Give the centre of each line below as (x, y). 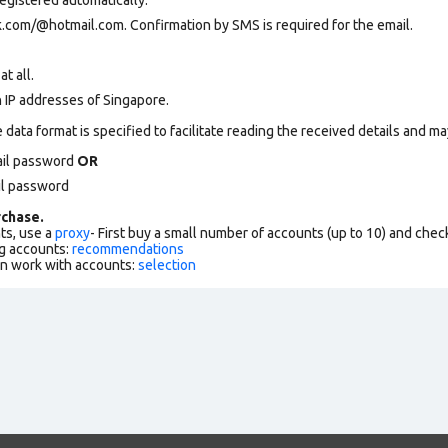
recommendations (128, 248)
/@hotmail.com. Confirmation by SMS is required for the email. (222, 24)
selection (167, 264)
